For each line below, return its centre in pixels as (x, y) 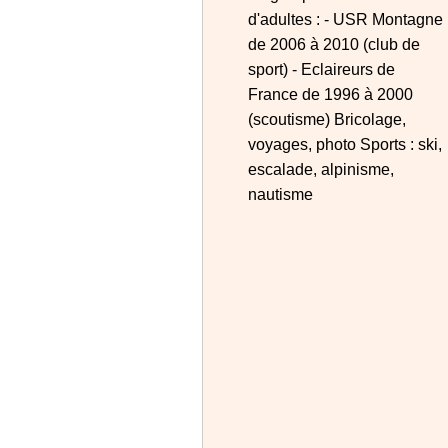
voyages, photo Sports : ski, (345, 144)
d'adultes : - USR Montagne (345, 19)
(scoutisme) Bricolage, (327, 119)
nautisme (280, 194)
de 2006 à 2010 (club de (334, 44)
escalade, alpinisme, (321, 169)
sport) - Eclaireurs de (321, 69)
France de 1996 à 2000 (330, 94)
